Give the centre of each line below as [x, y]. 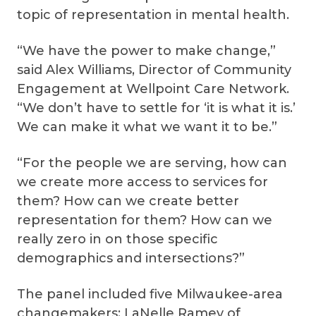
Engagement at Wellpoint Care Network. [153, 89]
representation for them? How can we [145, 220]
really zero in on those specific [117, 239]
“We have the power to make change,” [146, 51]
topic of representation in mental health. [153, 15]
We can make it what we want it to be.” [147, 127]
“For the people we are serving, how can [152, 163]
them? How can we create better [128, 201]
